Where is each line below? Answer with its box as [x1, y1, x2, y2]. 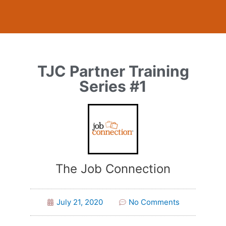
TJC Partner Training [37, 62, 189, 80]
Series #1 [79, 77, 147, 95]
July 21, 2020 [56, 197, 103, 207]
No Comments [128, 197, 180, 207]
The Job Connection [55, 161, 171, 176]
